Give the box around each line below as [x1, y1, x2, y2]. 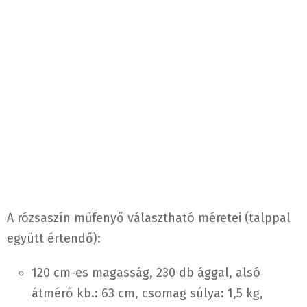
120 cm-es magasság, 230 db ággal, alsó [32, 265, 260, 281]
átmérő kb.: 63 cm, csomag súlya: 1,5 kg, [32, 286, 263, 302]
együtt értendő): [7, 231, 101, 247]
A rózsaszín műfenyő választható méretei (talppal [7, 210, 291, 226]
